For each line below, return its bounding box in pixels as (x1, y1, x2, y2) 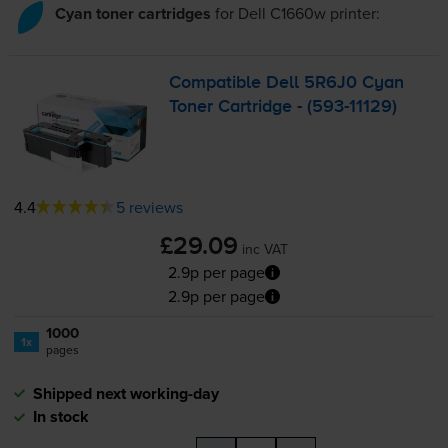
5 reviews (115, 196, 183, 219)
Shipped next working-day (32, 382, 219, 406)
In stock (32, 405, 89, 429)
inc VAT (242, 239, 288, 260)
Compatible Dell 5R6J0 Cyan (169, 73, 405, 92)
